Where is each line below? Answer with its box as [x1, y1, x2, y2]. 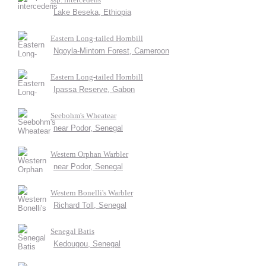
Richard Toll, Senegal [53, 201, 126, 210]
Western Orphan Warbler [50, 150, 128, 159]
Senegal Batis [50, 227, 94, 236]
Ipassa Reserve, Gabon [53, 85, 135, 94]
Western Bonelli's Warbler [50, 188, 133, 197]
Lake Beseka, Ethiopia [53, 8, 131, 17]
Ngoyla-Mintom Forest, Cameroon [53, 46, 169, 55]
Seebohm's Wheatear [50, 111, 116, 120]
